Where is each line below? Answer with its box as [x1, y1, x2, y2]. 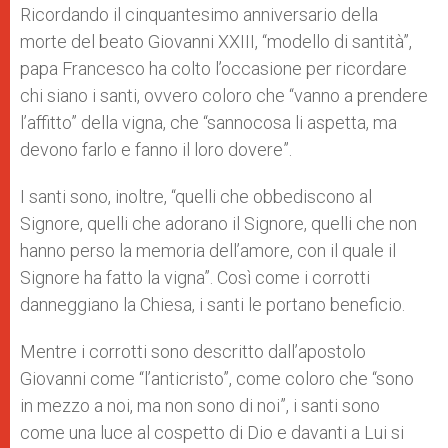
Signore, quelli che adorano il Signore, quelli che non [20, 213, 417, 234]
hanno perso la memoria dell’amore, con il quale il [20, 240, 396, 261]
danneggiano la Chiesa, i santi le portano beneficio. [20, 294, 405, 315]
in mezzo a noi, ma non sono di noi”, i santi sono [20, 395, 380, 416]
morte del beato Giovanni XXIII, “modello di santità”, [20, 31, 412, 52]
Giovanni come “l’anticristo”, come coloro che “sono [20, 368, 414, 389]
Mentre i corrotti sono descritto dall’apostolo [20, 341, 366, 362]
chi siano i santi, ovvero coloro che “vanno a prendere [20, 85, 428, 106]
